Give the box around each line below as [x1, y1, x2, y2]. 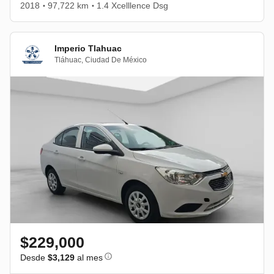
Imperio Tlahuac [54, 43, 122, 54]
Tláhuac [54, 56, 81, 65]
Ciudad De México [85, 56, 147, 65]
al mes [75, 252, 103, 262]
